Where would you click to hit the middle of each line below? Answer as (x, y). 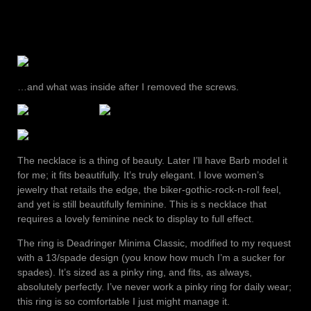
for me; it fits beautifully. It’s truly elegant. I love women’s (141, 175)
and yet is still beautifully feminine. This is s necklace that (142, 204)
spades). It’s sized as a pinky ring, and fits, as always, (135, 272)
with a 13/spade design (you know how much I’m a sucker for (151, 258)
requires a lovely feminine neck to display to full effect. (136, 219)
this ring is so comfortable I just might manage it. (124, 302)
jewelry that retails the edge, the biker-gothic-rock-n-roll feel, (149, 190)
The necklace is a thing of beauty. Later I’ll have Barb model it (152, 161)
